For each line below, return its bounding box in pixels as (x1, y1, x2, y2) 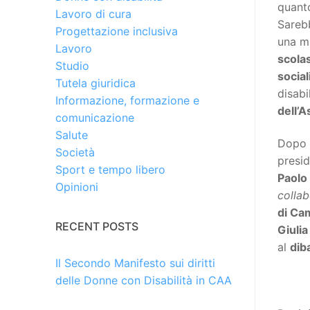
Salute (55, 128, 88, 143)
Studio (55, 59, 89, 73)
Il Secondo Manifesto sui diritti (55, 256, 215, 271)
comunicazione (55, 111, 134, 125)
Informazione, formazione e (55, 93, 199, 108)
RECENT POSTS (55, 219, 138, 234)
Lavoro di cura (55, 7, 131, 21)
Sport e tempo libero (55, 163, 165, 177)
